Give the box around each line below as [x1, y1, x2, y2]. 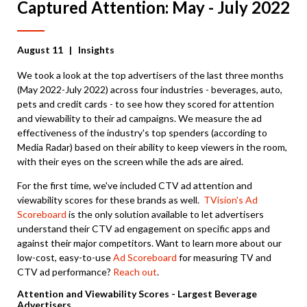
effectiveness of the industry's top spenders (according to [17, 127, 267, 138]
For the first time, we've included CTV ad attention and [17, 180, 252, 191]
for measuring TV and [177, 251, 271, 263]
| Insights [65, 44, 114, 56]
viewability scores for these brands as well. [17, 194, 204, 206]
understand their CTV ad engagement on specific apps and [17, 223, 270, 234]
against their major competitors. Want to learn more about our [17, 237, 282, 249]
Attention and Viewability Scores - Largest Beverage [17, 288, 257, 299]
